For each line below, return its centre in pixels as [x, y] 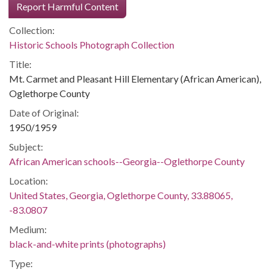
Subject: [26, 147]
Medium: [28, 229]
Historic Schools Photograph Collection [92, 45]
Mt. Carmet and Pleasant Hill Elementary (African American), [135, 79]
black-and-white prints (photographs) [87, 244]
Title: [20, 64]
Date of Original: [44, 113]
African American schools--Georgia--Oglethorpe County [127, 161]
